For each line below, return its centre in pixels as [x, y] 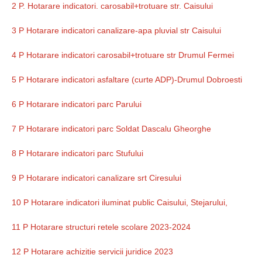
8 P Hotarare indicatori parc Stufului [77, 154]
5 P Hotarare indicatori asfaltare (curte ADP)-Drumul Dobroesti [127, 80]
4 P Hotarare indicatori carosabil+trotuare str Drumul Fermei [123, 55]
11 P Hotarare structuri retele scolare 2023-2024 [101, 227]
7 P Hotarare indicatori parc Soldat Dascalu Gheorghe [111, 129]
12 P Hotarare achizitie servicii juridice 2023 [92, 252]
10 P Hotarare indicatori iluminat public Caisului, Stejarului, [120, 203]
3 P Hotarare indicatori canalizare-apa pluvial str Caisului [116, 31]
